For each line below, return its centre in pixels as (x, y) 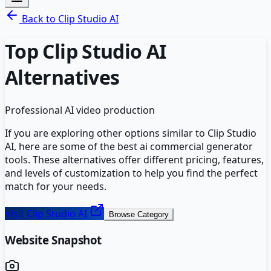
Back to (39, 19)
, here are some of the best (77, 146)
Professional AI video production (80, 110)
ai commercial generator (196, 146)
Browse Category (139, 214)
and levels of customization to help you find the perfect (131, 173)
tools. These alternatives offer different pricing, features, (134, 159)
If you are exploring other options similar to (106, 133)
